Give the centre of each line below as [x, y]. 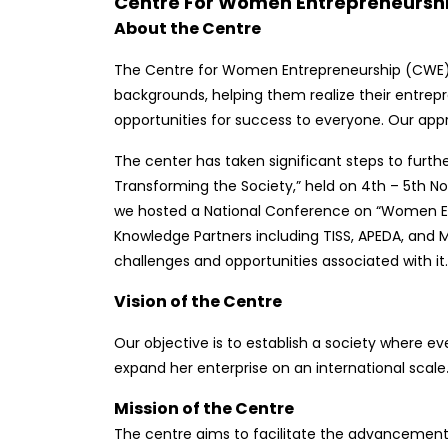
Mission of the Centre [204, 408]
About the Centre [187, 28]
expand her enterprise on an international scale [280, 368]
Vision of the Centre [198, 301]
